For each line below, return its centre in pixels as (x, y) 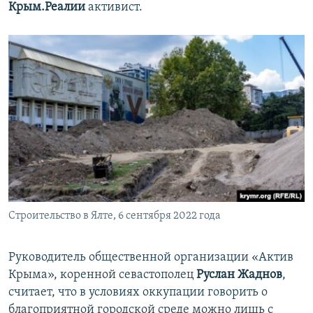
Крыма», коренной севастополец (102, 275)
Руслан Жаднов (239, 275)
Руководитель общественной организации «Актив (151, 258)
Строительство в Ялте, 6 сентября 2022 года (115, 216)
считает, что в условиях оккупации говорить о (138, 293)
